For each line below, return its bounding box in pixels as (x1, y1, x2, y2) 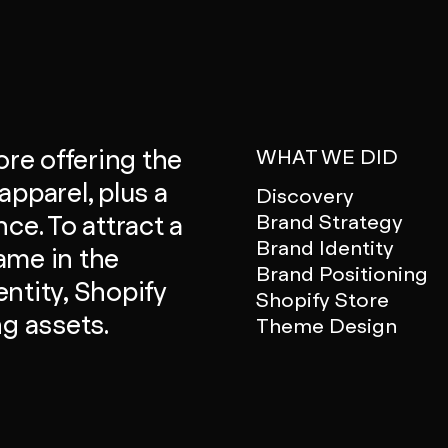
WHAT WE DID (255, 144, 398, 170)
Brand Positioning (255, 260, 428, 287)
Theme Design (255, 312, 397, 339)
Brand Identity (255, 234, 394, 261)
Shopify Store (255, 286, 389, 313)
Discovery (255, 182, 354, 209)
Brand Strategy (255, 208, 403, 235)
